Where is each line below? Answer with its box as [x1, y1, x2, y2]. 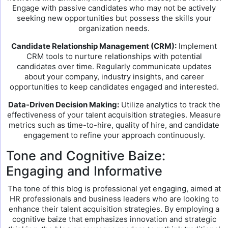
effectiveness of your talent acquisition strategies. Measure [7, 110, 221, 120]
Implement [177, 41, 217, 51]
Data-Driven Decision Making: [8, 100, 119, 109]
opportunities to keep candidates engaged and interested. [9, 82, 219, 92]
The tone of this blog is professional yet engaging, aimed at [7, 184, 221, 193]
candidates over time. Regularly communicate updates [16, 62, 212, 71]
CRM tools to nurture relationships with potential [26, 51, 202, 61]
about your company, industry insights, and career [24, 72, 204, 81]
